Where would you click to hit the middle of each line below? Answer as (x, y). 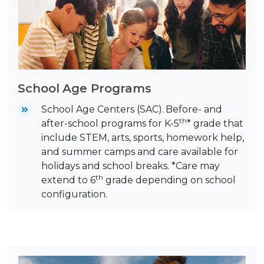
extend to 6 (68, 180)
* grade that (215, 123)
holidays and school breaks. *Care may (131, 166)
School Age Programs (85, 88)
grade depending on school (169, 180)
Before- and (194, 109)
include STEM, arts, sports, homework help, (143, 137)
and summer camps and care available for (140, 151)
